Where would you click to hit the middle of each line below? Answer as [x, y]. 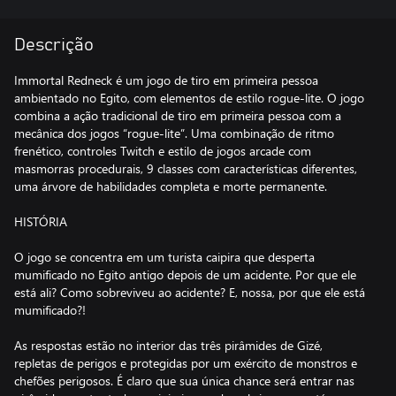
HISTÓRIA [41, 221]
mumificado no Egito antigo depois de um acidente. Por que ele [185, 274]
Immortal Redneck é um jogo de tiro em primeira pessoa [166, 80]
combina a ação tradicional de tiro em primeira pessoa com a [178, 115]
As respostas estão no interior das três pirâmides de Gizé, [168, 345]
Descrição [54, 45]
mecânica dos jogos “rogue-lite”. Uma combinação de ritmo [174, 133]
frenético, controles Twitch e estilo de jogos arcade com [163, 151]
